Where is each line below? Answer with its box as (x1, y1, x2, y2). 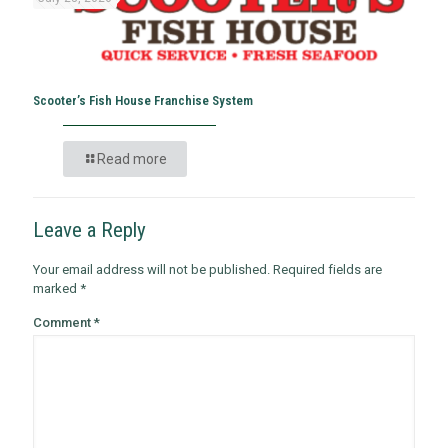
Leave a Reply (33, 218, 146, 243)
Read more (97, 151, 167, 168)
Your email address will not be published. (33, 262, 270, 278)
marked (33, 281, 80, 297)
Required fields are (273, 262, 382, 278)
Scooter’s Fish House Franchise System (33, 93, 253, 109)
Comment (33, 315, 94, 331)
